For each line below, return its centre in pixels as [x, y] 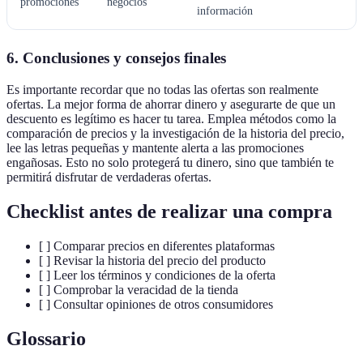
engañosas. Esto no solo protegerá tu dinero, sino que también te [170, 162]
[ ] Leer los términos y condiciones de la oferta [157, 275]
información [225, 11]
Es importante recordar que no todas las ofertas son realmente [162, 89]
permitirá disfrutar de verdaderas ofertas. [109, 177]
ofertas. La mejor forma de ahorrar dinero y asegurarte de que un [171, 104]
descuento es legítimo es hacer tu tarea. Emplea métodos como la [171, 118]
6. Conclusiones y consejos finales [116, 58]
